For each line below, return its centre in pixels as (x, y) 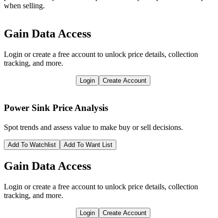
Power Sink (27, 108)
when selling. (24, 5)
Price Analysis (80, 108)
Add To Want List (88, 145)
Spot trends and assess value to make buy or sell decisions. (93, 127)
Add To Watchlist (32, 145)
